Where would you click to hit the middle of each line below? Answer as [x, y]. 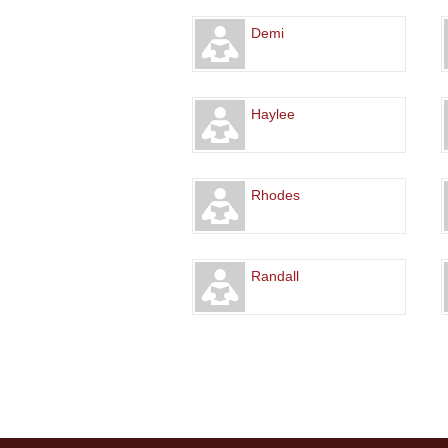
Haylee [273, 114]
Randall [275, 276]
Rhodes [275, 195]
